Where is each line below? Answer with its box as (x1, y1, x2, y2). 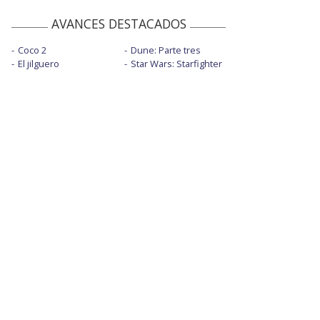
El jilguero (18, 56, 59, 70)
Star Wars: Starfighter (130, 56, 222, 70)
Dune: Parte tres (130, 43, 201, 56)
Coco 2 (18, 43, 46, 56)
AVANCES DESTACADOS (51, 14, 186, 32)
